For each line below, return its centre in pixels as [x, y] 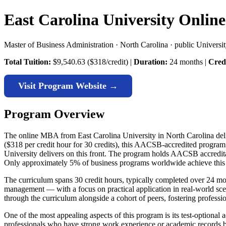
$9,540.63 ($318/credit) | [92, 62]
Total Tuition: [27, 62]
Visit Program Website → [68, 86]
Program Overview [54, 114]
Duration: [151, 62]
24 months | [188, 62]
